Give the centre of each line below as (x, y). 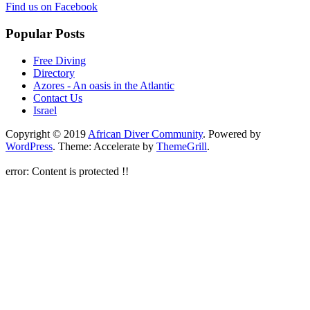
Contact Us (58, 98)
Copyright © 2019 (47, 134)
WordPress (29, 146)
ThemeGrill (182, 146)
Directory (54, 73)
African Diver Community (145, 134)
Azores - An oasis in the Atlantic (104, 85)
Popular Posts (45, 34)
